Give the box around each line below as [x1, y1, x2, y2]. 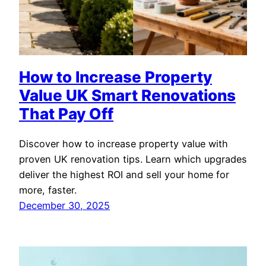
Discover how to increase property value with [19, 137, 228, 150]
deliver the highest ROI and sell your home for [19, 168, 229, 180]
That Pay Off [19, 104, 113, 123]
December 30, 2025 [19, 199, 110, 211]
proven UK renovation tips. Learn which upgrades [19, 153, 247, 165]
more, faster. [19, 183, 77, 196]
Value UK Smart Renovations [19, 86, 236, 105]
